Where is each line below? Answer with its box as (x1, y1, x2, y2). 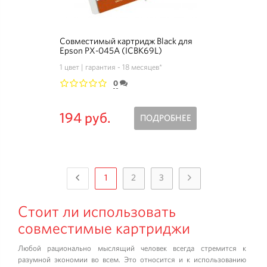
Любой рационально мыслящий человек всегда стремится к (18, 243, 246, 253)
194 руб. (60, 108, 111, 127)
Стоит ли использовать (18, 201, 176, 221)
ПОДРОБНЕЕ (139, 112, 191, 124)
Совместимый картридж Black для (60, 35, 193, 46)
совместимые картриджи (18, 218, 190, 238)
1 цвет (60, 62, 80, 72)
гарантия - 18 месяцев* (85, 62, 163, 72)
